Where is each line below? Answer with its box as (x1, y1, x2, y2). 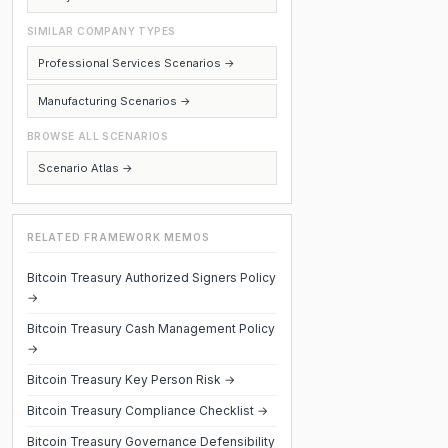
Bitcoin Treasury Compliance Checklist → (27, 403, 268, 418)
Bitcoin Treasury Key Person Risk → (27, 372, 235, 387)
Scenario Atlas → (38, 161, 133, 175)
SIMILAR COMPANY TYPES (27, 25, 176, 37)
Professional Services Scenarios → (38, 56, 235, 70)
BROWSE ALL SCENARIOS (27, 130, 168, 142)
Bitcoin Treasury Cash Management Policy (27, 321, 275, 336)
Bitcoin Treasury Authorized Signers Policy (27, 270, 276, 285)
